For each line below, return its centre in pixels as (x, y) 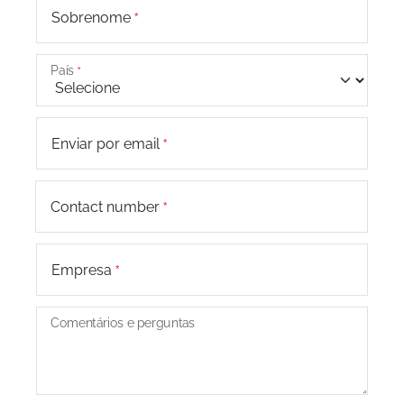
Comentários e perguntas (123, 323)
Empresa (82, 270)
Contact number (105, 207)
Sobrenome (91, 18)
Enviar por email (106, 144)
